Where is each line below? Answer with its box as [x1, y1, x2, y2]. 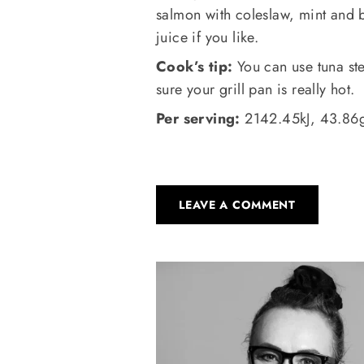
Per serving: [156, 107, 240, 129]
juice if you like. [156, 26, 259, 48]
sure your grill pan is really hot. [156, 78, 355, 100]
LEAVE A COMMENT [179, 196, 296, 213]
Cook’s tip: [156, 55, 233, 77]
